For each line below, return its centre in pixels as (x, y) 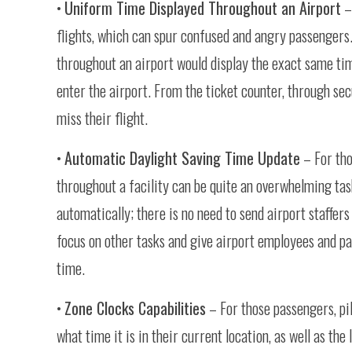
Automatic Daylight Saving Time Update (182, 158)
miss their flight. (102, 118)
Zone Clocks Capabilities (135, 308)
